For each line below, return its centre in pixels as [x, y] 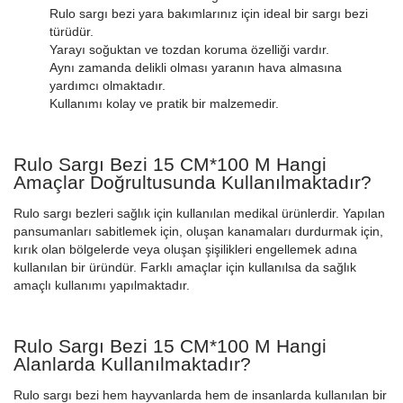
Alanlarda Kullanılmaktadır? [132, 363]
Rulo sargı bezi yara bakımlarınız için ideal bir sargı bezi [209, 13]
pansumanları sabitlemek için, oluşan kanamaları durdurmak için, [198, 231]
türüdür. [73, 31]
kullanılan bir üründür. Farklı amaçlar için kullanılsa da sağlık [185, 267]
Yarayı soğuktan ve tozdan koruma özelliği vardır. [189, 49]
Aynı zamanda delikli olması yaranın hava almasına [196, 67]
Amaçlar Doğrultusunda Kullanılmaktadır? [193, 182]
